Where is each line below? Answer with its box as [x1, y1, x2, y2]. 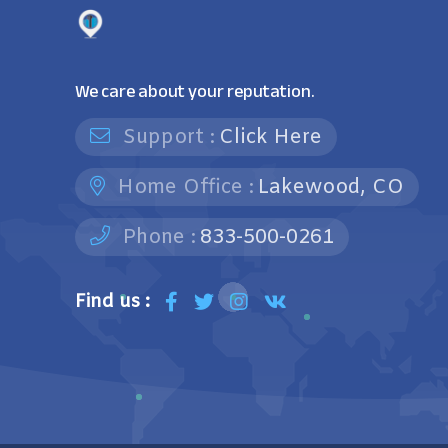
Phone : [117, 224, 196, 251]
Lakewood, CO [258, 174, 404, 201]
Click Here [219, 124, 322, 151]
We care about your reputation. [75, 74, 315, 108]
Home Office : [112, 174, 254, 201]
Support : [117, 124, 215, 151]
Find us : [75, 290, 150, 314]
